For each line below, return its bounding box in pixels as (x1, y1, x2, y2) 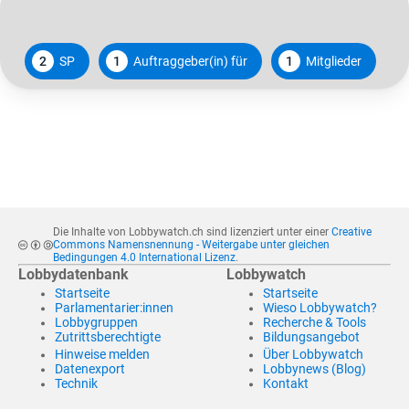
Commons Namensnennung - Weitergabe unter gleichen (52, 238, 330, 252)
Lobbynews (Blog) (263, 362, 366, 376)
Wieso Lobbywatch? (263, 300, 377, 316)
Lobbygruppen (55, 315, 138, 330)
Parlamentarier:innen (55, 300, 173, 316)
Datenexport (55, 362, 125, 376)
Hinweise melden (55, 347, 150, 362)
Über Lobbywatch (263, 347, 363, 362)
